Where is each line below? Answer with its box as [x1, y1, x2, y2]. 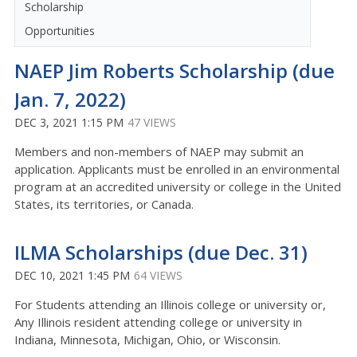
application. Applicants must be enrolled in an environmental [14, 161, 339, 177]
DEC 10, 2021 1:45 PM [14, 268, 130, 283]
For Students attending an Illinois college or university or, [14, 296, 326, 312]
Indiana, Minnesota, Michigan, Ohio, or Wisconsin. [14, 331, 280, 347]
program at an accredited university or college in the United [14, 178, 341, 194]
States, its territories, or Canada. [14, 196, 194, 212]
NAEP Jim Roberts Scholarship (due [14, 57, 335, 84]
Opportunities [25, 23, 95, 38]
